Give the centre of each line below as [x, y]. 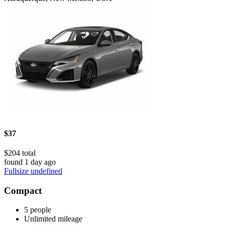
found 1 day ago [30, 162]
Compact [23, 190]
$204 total [20, 153]
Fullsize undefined [33, 171]
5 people [38, 210]
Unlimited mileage [53, 219]
